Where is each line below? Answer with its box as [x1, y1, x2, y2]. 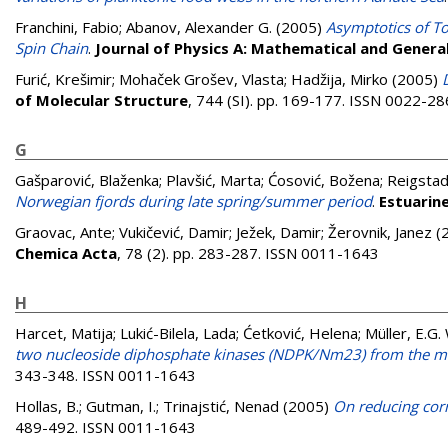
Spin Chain [15, 38, 88, 58]
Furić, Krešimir [15, 69, 112, 89]
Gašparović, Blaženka [15, 170, 159, 190]
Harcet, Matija [15, 323, 113, 343]
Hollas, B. [15, 396, 79, 416]
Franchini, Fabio [15, 17, 119, 37]
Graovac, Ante [15, 222, 112, 242]
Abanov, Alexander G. [126, 17, 272, 37]
